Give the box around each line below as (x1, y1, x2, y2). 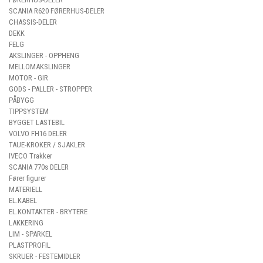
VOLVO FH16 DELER (9, 129, 67, 138)
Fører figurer (9, 174, 46, 183)
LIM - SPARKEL (9, 230, 52, 238)
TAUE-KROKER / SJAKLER (9, 140, 85, 149)
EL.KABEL (9, 196, 37, 205)
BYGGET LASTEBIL (9, 118, 65, 127)
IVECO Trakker (9, 151, 52, 160)
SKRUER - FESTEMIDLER (9, 252, 80, 261)
